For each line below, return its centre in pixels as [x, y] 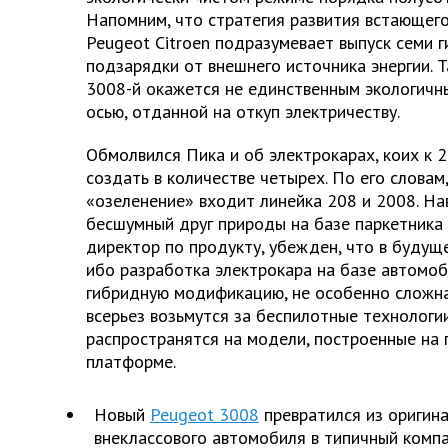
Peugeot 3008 [204, 415]
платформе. [131, 362]
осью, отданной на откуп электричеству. [243, 112]
